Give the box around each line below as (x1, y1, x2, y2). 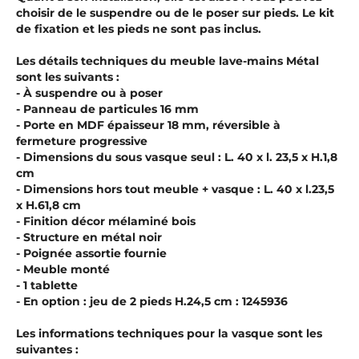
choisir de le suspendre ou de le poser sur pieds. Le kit (16, 6, 334, 21)
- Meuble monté (16, 262, 110, 277)
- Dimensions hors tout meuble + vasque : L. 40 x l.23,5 (16, 182, 334, 197)
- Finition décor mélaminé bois (16, 214, 196, 229)
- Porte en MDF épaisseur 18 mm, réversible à (16, 118, 280, 133)
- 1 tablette (16, 278, 78, 293)
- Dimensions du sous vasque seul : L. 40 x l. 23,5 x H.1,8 (16, 150, 337, 165)
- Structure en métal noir (16, 230, 162, 245)
